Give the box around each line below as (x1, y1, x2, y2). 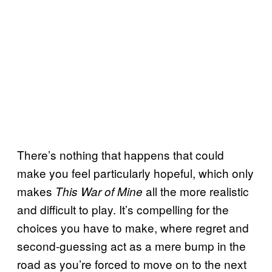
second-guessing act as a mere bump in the (17, 237, 246, 254)
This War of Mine (55, 183, 143, 200)
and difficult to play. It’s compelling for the (17, 201, 229, 218)
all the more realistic (143, 183, 249, 200)
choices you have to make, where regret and (17, 219, 249, 236)
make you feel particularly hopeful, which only (17, 165, 254, 182)
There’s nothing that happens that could (17, 146, 224, 163)
